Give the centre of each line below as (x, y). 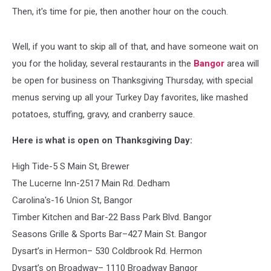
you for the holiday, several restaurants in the (103, 63)
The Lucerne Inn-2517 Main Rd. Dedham (91, 183)
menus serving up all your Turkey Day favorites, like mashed (130, 97)
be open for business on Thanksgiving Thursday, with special (132, 80)
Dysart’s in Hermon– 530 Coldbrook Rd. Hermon (107, 251)
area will (243, 63)
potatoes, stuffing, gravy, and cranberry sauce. (103, 114)
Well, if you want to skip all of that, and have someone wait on (135, 46)
